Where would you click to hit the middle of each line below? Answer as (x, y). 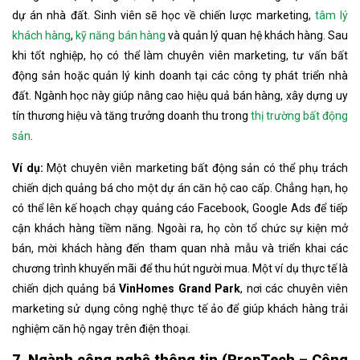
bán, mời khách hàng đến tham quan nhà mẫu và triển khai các (180, 248)
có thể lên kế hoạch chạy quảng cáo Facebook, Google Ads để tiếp (180, 208)
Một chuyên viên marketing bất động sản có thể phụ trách (195, 168)
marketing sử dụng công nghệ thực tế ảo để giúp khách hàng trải (180, 308)
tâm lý (331, 15)
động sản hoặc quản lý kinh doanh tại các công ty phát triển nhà (180, 75)
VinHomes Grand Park (180, 288)
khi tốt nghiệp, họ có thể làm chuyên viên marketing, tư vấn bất (180, 55)
